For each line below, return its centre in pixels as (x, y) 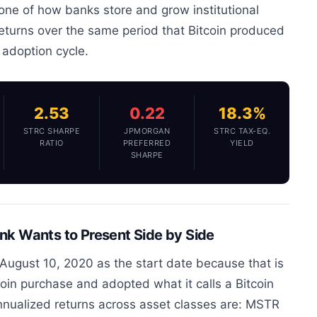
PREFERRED (147, 143)
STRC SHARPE (52, 131)
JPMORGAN (147, 131)
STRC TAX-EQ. (242, 131)
